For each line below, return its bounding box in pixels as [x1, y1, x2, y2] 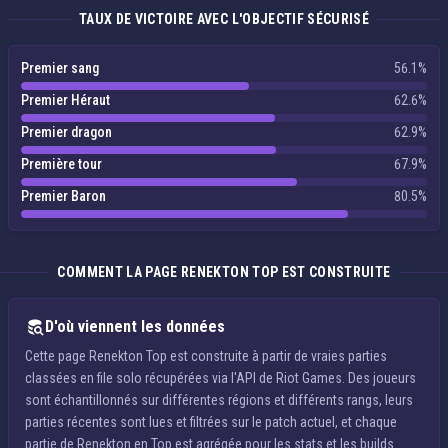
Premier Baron [21, 188, 106, 204]
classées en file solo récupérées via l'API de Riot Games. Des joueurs [25, 370, 416, 386]
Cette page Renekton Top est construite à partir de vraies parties [25, 348, 387, 364]
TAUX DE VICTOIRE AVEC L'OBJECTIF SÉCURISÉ [78, 11, 370, 27]
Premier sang [21, 60, 99, 76]
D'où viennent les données [45, 317, 225, 336]
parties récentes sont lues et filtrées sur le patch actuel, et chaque [25, 414, 397, 430]
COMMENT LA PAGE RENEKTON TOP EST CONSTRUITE [57, 264, 391, 280]
